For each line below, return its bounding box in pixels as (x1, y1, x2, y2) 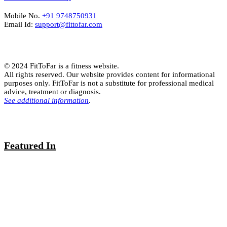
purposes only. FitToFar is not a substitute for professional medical (4, 79, 214, 88)
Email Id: (4, 20, 35, 29)
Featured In (4, 139, 56, 151)
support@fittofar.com (35, 20, 102, 29)
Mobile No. (4, 12, 40, 20)
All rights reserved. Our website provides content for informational (4, 70, 215, 79)
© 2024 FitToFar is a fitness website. (4, 62, 119, 70)
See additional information (4, 96, 89, 105)
